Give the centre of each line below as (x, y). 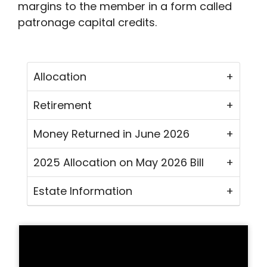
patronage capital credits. (87, 23)
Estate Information (83, 191)
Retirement (63, 105)
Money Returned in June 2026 (111, 134)
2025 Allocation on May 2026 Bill (119, 163)
